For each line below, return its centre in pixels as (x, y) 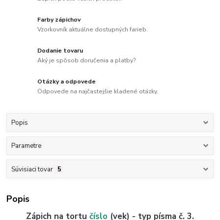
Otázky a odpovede (67, 82)
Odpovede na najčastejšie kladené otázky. (98, 91)
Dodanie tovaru (60, 51)
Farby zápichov (59, 20)
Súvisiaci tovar (32, 169)
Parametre (26, 146)
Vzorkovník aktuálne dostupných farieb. (93, 30)
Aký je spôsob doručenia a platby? (87, 60)
